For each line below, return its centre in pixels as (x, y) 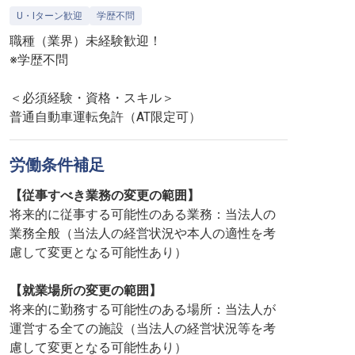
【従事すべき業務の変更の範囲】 (105, 195)
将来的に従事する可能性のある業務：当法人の (143, 214)
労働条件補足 (57, 165)
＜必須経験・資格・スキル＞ (92, 98)
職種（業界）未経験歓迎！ (86, 41)
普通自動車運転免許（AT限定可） (105, 117)
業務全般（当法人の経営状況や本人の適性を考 (143, 233)
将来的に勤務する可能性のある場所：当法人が (143, 309)
